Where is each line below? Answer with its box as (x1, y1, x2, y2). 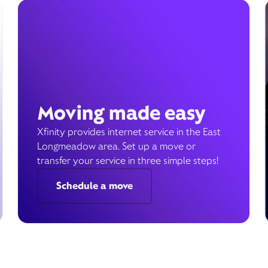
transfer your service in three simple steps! (36, 154, 218, 167)
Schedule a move (56, 179, 133, 192)
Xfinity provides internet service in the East (36, 126, 221, 138)
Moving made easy (36, 100, 206, 125)
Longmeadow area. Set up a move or (36, 140, 196, 153)
